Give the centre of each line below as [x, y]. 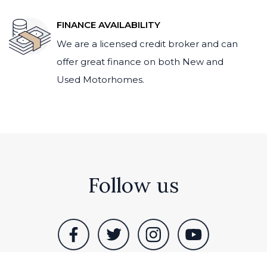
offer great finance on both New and [140, 62]
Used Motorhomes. [100, 80]
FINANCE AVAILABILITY [108, 25]
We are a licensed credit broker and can [147, 44]
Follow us [133, 185]
